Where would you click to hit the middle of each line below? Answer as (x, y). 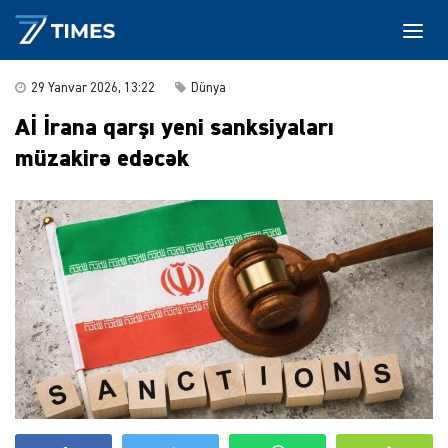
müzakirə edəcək (102, 159)
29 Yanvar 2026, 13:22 (93, 88)
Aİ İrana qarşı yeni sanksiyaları (174, 128)
